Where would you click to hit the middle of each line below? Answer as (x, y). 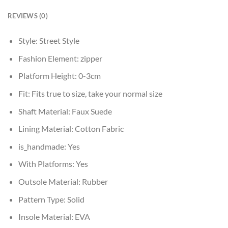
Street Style (59, 41)
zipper (91, 58)
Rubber (95, 181)
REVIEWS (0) (28, 16)
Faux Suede (92, 111)
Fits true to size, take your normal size (97, 93)
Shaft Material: (45, 111)
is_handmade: (43, 146)
